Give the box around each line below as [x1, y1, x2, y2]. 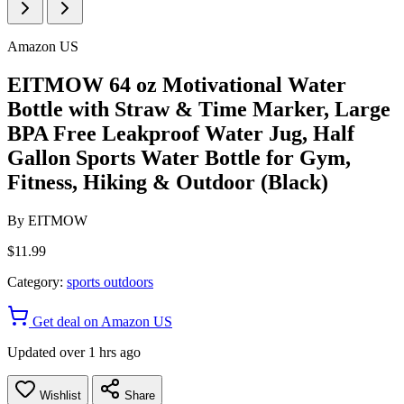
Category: [7, 273, 63, 289]
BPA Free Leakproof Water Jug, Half [7, 121, 354, 145]
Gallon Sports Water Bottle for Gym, [7, 145, 351, 170]
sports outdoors [67, 273, 153, 289]
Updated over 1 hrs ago [7, 344, 141, 360]
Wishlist [36, 388, 81, 402]
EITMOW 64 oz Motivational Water [7, 72, 346, 96]
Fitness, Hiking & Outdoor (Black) [7, 170, 328, 194]
